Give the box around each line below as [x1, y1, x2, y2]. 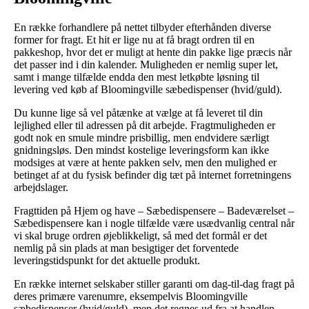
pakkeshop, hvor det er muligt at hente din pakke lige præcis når [14, 46, 292, 58]
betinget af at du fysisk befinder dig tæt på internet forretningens [14, 168, 291, 181]
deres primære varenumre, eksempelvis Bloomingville [14, 290, 248, 302]
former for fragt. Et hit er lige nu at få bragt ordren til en [14, 33, 255, 46]
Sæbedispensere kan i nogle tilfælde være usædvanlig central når [14, 217, 295, 229]
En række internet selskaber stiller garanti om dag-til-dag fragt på [14, 277, 295, 290]
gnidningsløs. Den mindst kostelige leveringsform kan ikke [14, 143, 269, 156]
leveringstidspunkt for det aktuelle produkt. [14, 254, 200, 266]
